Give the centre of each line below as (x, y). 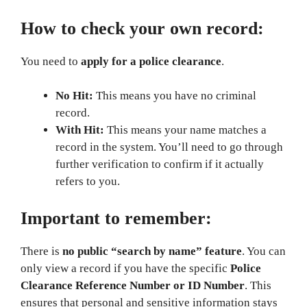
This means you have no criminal (175, 96)
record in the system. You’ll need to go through (169, 147)
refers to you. (88, 181)
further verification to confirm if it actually (160, 164)
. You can (264, 251)
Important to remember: (116, 218)
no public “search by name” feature (152, 251)
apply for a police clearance (151, 61)
